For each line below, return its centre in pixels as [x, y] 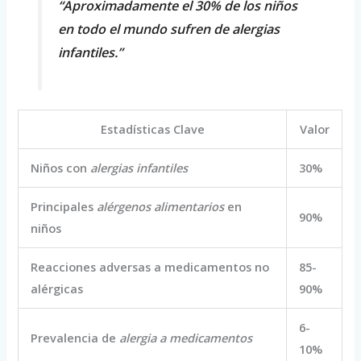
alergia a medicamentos [186, 338]
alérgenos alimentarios [161, 207]
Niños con [61, 168]
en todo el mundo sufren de [145, 29]
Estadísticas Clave [152, 129]
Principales [64, 207]
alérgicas [57, 289]
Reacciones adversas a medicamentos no [150, 267]
